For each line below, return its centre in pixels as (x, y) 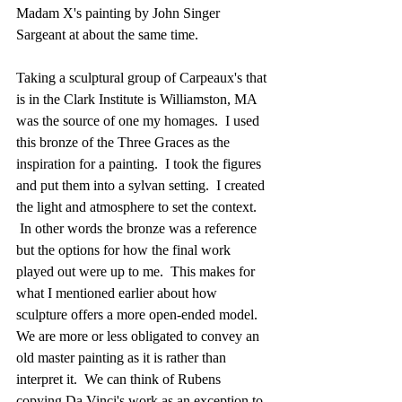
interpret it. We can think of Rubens (120, 380)
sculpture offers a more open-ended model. (142, 315)
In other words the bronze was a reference (138, 229)
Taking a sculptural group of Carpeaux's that (143, 78)
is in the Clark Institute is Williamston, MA (138, 100)
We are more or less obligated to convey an (140, 336)
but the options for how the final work (125, 250)
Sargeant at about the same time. (109, 35)
